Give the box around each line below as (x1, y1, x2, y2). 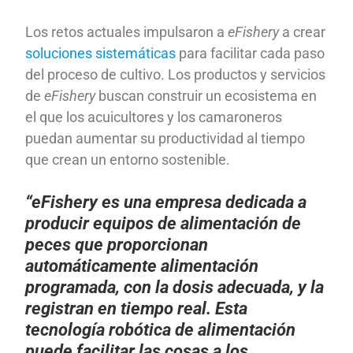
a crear (279, 24, 326, 41)
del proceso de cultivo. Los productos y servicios (25, 66, 326, 84)
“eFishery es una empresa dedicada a (25, 192, 307, 213)
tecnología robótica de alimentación (25, 320, 296, 340)
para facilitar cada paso (179, 45, 325, 62)
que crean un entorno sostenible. (25, 151, 231, 169)
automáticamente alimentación (25, 256, 259, 277)
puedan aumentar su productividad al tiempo (25, 130, 306, 147)
